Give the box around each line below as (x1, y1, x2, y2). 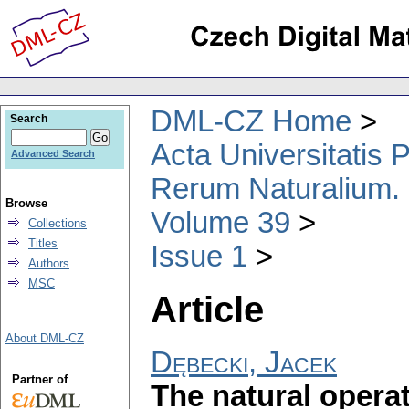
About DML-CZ (5, 331, 84, 345)
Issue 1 (151, 239, 247, 273)
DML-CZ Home (151, 104, 351, 138)
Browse (5, 196, 47, 210)
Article (151, 288, 264, 330)
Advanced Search (11, 148, 95, 159)
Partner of (11, 372, 68, 386)
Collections (28, 216, 87, 230)
